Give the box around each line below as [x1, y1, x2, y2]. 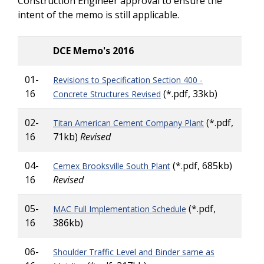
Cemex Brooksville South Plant [53, 160, 170, 171]
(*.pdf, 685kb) [173, 159, 232, 172]
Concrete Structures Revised [53, 88, 161, 100]
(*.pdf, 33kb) [163, 87, 217, 100]
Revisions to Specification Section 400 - [53, 74, 203, 85]
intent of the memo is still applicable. [18, 8, 179, 21]
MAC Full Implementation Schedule [53, 203, 186, 214]
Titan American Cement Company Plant [53, 117, 204, 128]
